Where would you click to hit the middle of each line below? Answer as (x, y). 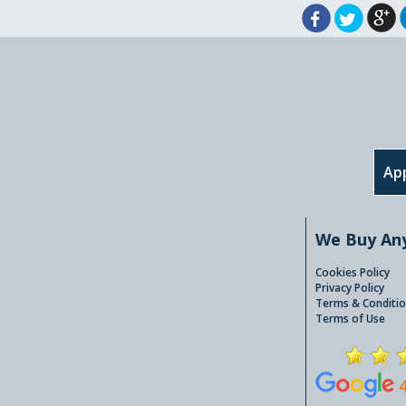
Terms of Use (350, 319)
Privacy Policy (349, 288)
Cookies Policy (352, 272)
